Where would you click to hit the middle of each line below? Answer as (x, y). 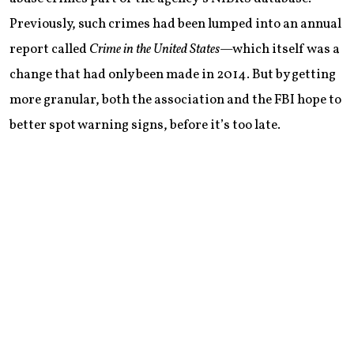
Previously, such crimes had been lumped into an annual (175, 24)
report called (49, 49)
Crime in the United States (154, 49)
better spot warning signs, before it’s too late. (145, 125)
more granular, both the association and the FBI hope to (175, 100)
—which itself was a (280, 49)
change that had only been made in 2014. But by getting (173, 74)
